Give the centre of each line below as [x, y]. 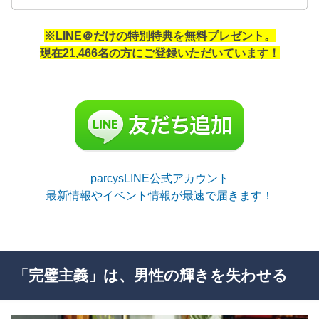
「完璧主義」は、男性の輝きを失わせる [150, 276]
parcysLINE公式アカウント [159, 178]
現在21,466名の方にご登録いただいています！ [159, 53]
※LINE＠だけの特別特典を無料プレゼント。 [159, 36]
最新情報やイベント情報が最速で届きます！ [159, 195]
